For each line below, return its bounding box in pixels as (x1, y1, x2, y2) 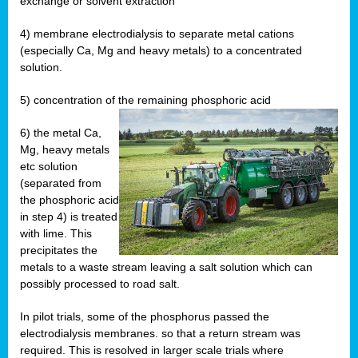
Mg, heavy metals (20, 143, 109, 157)
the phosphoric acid (20, 193, 119, 207)
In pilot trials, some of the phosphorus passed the (20, 310, 269, 324)
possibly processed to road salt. (20, 277, 180, 291)
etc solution (20, 160, 78, 173)
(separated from (20, 177, 101, 190)
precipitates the (20, 244, 97, 257)
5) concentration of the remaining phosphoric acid (20, 93, 271, 107)
